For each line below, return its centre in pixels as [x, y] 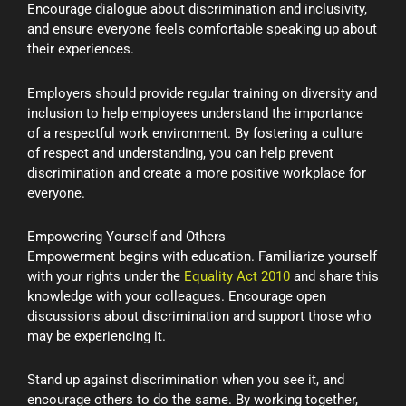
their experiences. [81, 49]
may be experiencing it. [97, 336]
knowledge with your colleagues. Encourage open [177, 296]
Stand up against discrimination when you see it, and [186, 380]
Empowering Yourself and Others [126, 236]
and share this [334, 276]
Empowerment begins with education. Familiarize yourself [202, 256]
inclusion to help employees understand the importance [195, 113]
